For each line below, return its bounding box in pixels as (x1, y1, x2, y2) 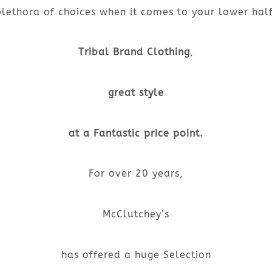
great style (108, 87, 164, 99)
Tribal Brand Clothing (78, 46, 190, 58)
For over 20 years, (89, 168, 183, 180)
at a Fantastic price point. (69, 127, 203, 139)
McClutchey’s (103, 208, 169, 220)
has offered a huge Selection (61, 248, 211, 260)
